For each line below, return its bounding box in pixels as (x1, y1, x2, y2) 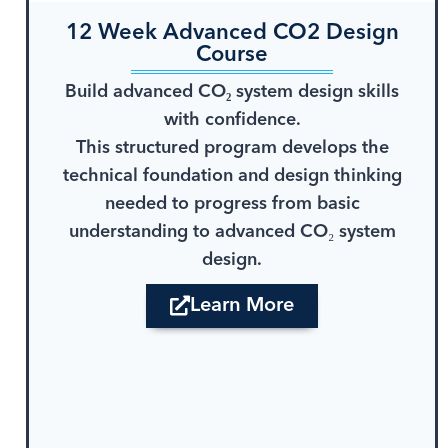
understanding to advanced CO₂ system (68, 223, 396, 242)
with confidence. (163, 111, 301, 130)
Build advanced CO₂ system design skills (65, 83, 399, 102)
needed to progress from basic (104, 195, 360, 214)
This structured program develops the (75, 139, 389, 158)
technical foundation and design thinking (62, 167, 402, 186)
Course (196, 43, 268, 66)
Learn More (190, 296, 294, 317)
